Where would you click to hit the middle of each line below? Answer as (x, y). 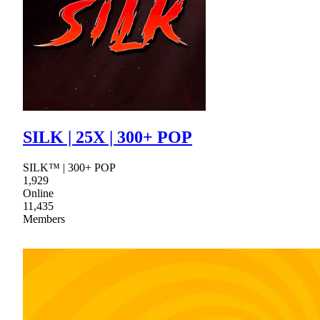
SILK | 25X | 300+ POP (107, 137)
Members (44, 219)
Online (38, 194)
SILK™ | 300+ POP (69, 168)
